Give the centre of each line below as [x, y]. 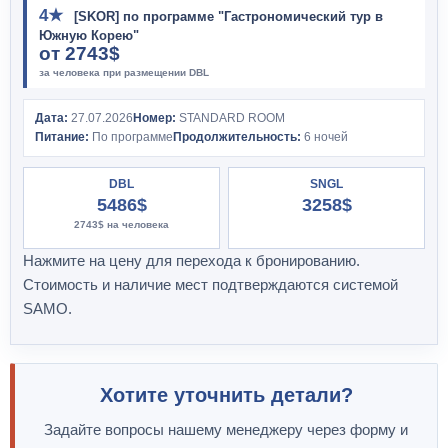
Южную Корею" [89, 35]
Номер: [154, 117]
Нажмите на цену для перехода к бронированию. [191, 260]
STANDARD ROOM [230, 117]
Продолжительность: [237, 136]
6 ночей [324, 136]
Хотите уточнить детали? [226, 394]
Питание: [62, 136]
